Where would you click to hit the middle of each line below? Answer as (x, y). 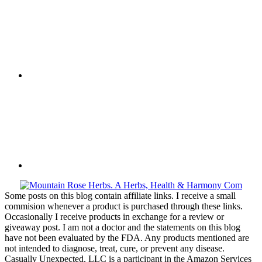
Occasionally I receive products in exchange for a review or (114, 217)
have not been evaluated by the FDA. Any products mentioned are (127, 238)
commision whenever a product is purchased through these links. (124, 206)
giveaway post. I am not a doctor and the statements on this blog (123, 227)
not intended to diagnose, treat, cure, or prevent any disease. (115, 249)
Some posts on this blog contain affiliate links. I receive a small (120, 196)
